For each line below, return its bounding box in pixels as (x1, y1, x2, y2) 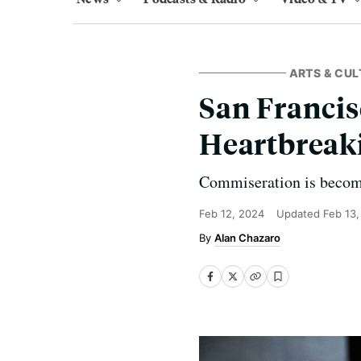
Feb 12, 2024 (199, 207, 264, 220)
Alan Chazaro (214, 231, 280, 244)
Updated (276, 207, 323, 220)
